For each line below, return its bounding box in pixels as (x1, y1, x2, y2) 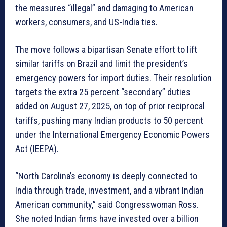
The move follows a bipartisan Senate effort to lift (15, 44, 197, 55)
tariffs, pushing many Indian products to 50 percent (15, 115, 203, 126)
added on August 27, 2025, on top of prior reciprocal (15, 100, 205, 111)
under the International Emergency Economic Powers (15, 129, 210, 140)
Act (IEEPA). (15, 143, 59, 154)
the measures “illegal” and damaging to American (15, 2, 194, 13)
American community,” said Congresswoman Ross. (15, 199, 199, 210)
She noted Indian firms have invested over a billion (15, 213, 199, 224)
